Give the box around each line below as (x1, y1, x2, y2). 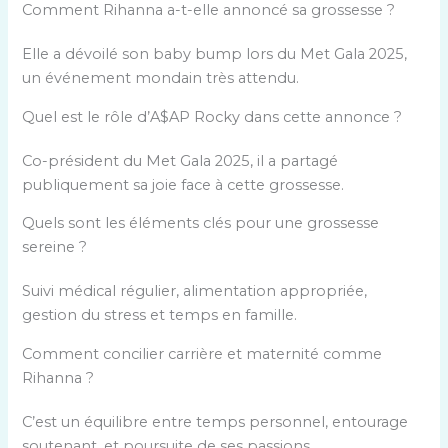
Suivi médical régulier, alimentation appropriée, (22, 282, 368, 301)
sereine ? (22, 238, 88, 257)
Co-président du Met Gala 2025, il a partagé (22, 151, 339, 170)
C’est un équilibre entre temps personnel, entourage (22, 413, 409, 432)
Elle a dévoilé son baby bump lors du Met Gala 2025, (22, 45, 408, 64)
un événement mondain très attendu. (22, 69, 300, 88)
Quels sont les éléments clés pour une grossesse (22, 214, 380, 233)
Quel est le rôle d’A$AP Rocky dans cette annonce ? (22, 107, 403, 126)
